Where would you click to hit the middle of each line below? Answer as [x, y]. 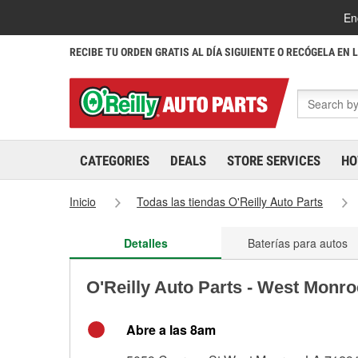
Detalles [145, 243]
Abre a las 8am [171, 330]
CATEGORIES [115, 161]
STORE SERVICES [274, 161]
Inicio [83, 201]
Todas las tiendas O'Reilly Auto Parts [230, 201]
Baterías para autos [297, 243]
